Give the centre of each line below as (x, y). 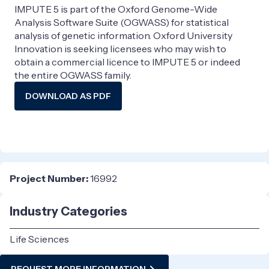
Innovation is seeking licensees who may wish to (120, 48)
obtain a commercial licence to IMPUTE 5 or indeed (127, 62)
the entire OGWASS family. (73, 75)
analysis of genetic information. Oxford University (123, 35)
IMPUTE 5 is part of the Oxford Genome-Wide (116, 9)
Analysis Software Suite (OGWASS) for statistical (122, 22)
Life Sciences (39, 239)
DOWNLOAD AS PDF (68, 96)
